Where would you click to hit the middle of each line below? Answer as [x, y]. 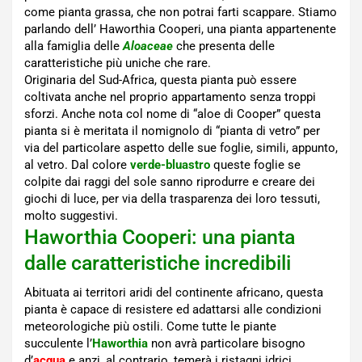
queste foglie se [257, 165]
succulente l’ [58, 344]
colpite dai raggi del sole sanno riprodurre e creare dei [170, 182]
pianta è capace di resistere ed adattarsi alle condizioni [173, 310]
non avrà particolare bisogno [228, 344]
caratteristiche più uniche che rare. [118, 63]
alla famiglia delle [74, 46]
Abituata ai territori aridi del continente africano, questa [174, 293]
